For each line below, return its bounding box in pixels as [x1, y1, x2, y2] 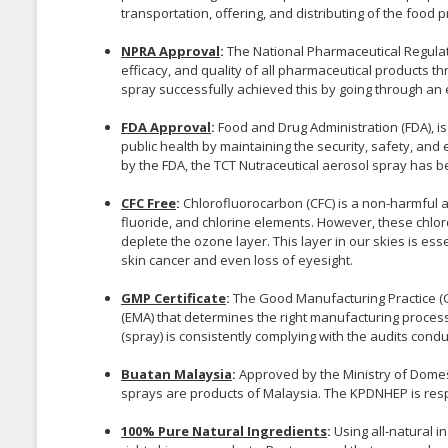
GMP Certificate [121, 288, 226, 307]
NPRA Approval [121, 41, 220, 60]
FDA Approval [121, 117, 211, 136]
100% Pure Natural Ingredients [121, 421, 327, 440]
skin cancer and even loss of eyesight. [121, 250, 356, 269]
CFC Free [121, 193, 176, 212]
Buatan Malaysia [121, 364, 232, 383]
